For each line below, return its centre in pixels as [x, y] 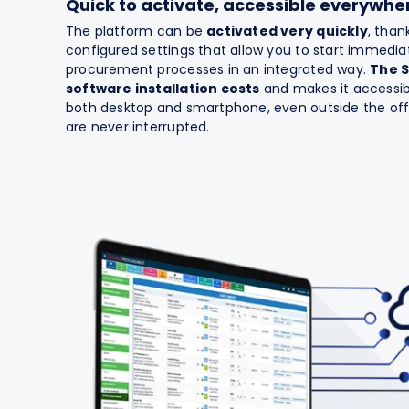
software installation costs [163, 88]
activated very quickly [287, 31]
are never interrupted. [137, 126]
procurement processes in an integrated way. [218, 69]
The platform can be [136, 31]
